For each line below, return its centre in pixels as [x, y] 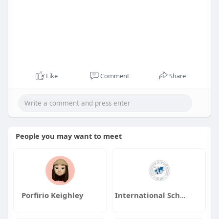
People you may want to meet [68, 136]
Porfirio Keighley [53, 195]
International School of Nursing [182, 195]
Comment [115, 76]
